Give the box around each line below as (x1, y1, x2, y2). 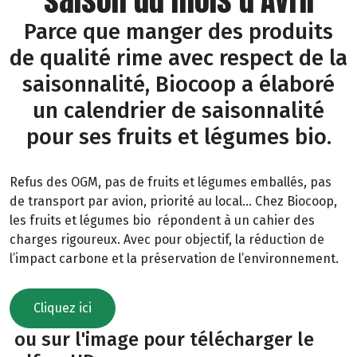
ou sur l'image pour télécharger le (10, 328, 314, 351)
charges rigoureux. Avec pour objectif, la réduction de (10, 231, 324, 247)
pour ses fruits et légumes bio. (25, 123, 331, 150)
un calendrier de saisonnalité (33, 96, 324, 124)
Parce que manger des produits (24, 18, 333, 45)
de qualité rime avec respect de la (10, 44, 347, 71)
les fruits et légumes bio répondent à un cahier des (10, 212, 315, 228)
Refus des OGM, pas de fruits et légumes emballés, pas (10, 174, 331, 190)
